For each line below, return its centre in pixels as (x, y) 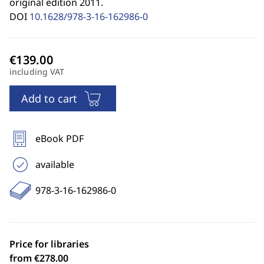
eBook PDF (60, 138)
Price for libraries (49, 244)
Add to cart (49, 98)
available (55, 164)
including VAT (37, 72)
